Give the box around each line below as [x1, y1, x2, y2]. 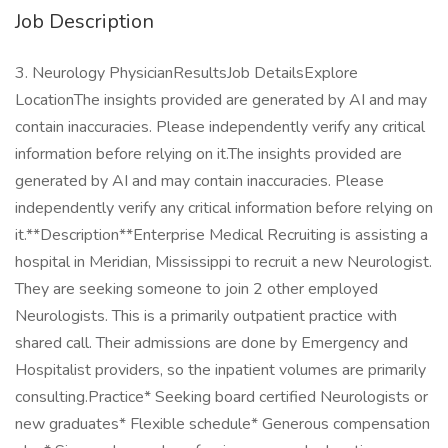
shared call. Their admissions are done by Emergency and [15, 332, 408, 354]
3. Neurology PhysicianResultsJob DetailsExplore [15, 62, 358, 84]
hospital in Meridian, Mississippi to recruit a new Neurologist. [15, 251, 432, 273]
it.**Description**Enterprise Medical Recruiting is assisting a [15, 224, 428, 246]
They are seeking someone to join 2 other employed [15, 278, 378, 300]
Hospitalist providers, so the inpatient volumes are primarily [15, 359, 426, 381]
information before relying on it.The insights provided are [15, 143, 402, 165]
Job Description [15, 8, 154, 35]
